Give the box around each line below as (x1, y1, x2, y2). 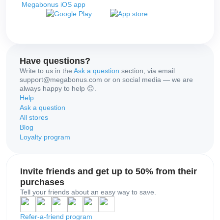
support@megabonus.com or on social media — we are (20, 76, 193, 84)
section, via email (119, 67, 175, 75)
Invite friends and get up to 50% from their (20, 166, 197, 177)
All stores (20, 113, 48, 122)
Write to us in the (20, 67, 74, 75)
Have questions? (20, 56, 90, 66)
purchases (20, 177, 64, 188)
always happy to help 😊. (20, 84, 96, 93)
